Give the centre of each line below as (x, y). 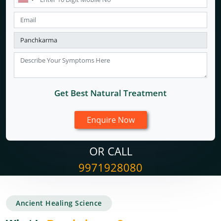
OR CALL (110, 151)
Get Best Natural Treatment (110, 93)
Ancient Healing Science (59, 203)
